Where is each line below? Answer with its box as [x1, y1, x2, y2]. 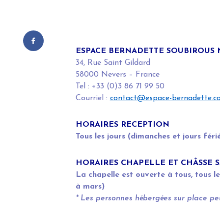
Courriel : [75, 94, 110, 103]
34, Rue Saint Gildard [75, 59, 150, 67]
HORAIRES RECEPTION [75, 121, 169, 129]
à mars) [75, 183, 105, 191]
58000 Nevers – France [75, 71, 160, 79]
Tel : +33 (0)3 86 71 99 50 [75, 82, 165, 91]
